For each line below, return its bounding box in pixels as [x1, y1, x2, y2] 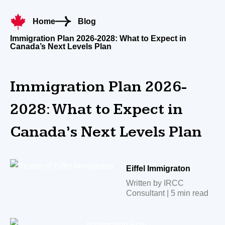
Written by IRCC [126, 179, 184, 187]
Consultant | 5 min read [126, 189, 208, 197]
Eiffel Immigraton [126, 164, 190, 173]
